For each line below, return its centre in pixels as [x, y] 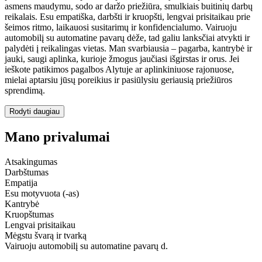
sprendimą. [25, 91]
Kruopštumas [29, 214]
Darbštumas [27, 172]
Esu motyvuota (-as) [42, 193]
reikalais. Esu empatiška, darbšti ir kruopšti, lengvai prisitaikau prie [127, 17]
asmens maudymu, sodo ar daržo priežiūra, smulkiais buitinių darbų [129, 6]
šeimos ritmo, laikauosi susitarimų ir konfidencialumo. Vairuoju [121, 27]
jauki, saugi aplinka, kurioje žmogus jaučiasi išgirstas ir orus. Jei [122, 59]
